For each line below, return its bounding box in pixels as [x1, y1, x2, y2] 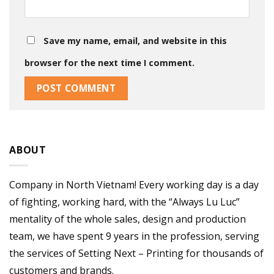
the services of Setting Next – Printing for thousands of [9, 246, 264, 261]
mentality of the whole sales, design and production [9, 212, 246, 226]
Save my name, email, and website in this [43, 35, 227, 47]
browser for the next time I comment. [24, 57, 194, 69]
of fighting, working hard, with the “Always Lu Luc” [9, 195, 240, 209]
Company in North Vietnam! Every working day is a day [9, 178, 259, 192]
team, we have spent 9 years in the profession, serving [9, 229, 259, 243]
